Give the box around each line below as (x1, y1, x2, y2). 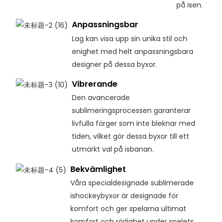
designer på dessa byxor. (71, 59, 157, 69)
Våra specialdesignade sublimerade (70, 178, 194, 188)
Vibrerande (71, 78, 117, 90)
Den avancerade (71, 93, 130, 103)
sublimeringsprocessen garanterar (71, 106, 191, 116)
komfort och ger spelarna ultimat (70, 204, 186, 214)
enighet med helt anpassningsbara (71, 46, 193, 56)
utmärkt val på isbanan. (71, 144, 154, 155)
